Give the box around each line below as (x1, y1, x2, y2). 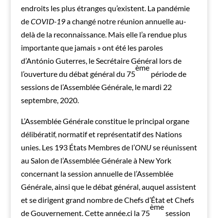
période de (149, 69, 186, 78)
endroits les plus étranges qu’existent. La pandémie (20, 3, 190, 13)
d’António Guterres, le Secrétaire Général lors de (20, 55, 182, 65)
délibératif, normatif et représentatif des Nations (20, 129, 182, 139)
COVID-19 (30, 16, 67, 26)
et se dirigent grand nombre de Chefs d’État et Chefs (20, 195, 194, 204)
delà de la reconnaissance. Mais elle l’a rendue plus (20, 29, 187, 39)
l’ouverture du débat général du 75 (20, 69, 135, 78)
